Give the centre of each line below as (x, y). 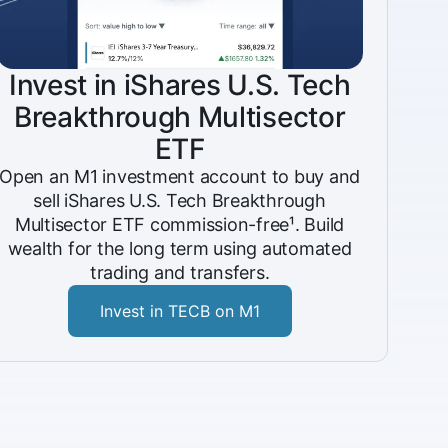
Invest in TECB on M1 (179, 311)
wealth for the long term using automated (179, 248)
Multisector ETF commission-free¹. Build (179, 224)
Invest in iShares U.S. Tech (179, 85)
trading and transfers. (179, 272)
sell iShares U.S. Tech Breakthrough (179, 200)
